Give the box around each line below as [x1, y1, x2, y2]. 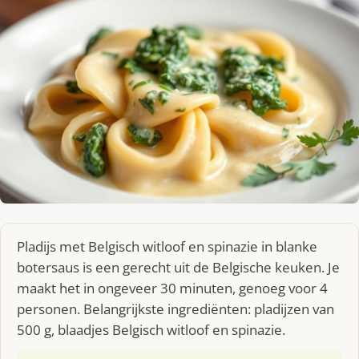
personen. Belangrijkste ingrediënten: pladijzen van [17, 299, 334, 318]
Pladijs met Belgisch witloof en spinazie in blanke [17, 236, 317, 256]
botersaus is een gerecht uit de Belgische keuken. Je [17, 257, 340, 276]
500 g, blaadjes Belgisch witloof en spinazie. [17, 320, 285, 339]
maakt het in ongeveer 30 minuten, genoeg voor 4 [17, 278, 328, 297]
